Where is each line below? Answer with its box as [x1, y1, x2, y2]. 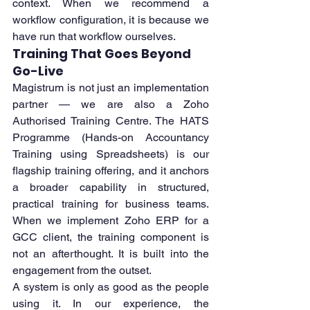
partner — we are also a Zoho [12, 98, 209, 111]
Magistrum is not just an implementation [12, 81, 209, 95]
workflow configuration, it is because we [12, 13, 209, 27]
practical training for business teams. [12, 197, 209, 211]
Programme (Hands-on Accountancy [12, 131, 209, 145]
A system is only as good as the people [12, 280, 209, 294]
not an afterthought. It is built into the [12, 247, 209, 261]
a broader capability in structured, [12, 181, 209, 194]
